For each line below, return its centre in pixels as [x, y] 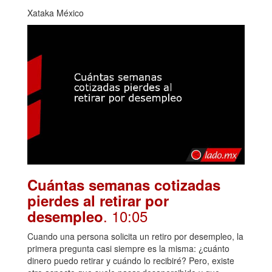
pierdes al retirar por [98, 201]
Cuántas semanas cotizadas [124, 185]
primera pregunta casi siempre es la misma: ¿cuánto [128, 249]
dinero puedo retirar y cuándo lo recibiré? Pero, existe [131, 261]
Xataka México [56, 13]
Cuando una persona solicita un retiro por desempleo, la [135, 236]
